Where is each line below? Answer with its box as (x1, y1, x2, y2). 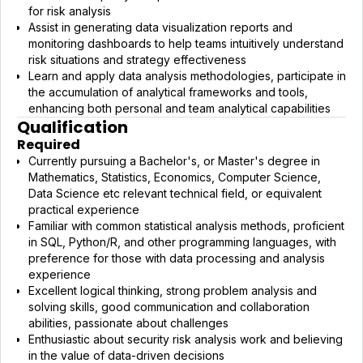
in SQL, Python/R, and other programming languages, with (28, 234, 336, 249)
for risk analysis (28, 4, 111, 18)
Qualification (17, 115, 128, 139)
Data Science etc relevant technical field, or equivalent (28, 186, 322, 200)
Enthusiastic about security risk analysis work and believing (28, 331, 343, 346)
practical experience (28, 202, 139, 216)
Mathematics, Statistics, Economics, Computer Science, (28, 169, 321, 184)
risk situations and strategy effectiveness (28, 53, 246, 66)
